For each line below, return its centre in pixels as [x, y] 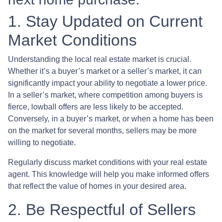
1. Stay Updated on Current [105, 21]
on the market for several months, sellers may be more [102, 130]
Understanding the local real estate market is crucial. [100, 59]
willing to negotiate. [42, 142]
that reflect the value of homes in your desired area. [97, 186]
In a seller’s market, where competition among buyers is [105, 95]
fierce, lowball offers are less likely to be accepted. [96, 107]
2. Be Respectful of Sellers [102, 209]
